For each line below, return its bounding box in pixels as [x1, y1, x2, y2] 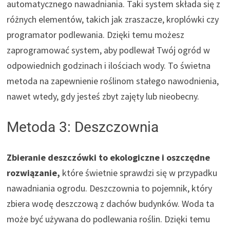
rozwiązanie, [7, 166, 61, 179]
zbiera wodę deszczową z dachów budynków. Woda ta [7, 197, 215, 209]
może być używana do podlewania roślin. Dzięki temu [7, 213, 210, 225]
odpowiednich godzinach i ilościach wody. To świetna [7, 59, 211, 71]
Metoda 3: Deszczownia [7, 118, 159, 136]
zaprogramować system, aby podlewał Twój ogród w [7, 44, 210, 56]
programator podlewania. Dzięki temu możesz [7, 28, 185, 41]
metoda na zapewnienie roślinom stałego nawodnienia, [7, 74, 219, 87]
